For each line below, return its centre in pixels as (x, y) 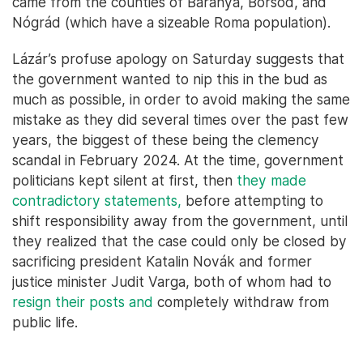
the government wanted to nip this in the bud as (170, 79)
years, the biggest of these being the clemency (166, 140)
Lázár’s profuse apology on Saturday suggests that (178, 59)
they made (271, 180)
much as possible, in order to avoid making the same (181, 99)
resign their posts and (83, 302)
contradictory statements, (97, 201)
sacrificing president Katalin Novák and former (162, 261)
